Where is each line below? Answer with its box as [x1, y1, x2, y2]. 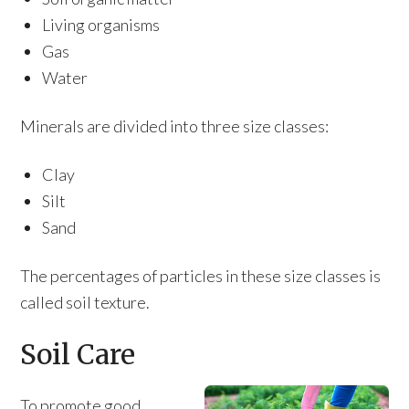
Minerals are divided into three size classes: [20, 116, 330, 136]
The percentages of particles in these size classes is [20, 266, 382, 286]
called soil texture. [20, 292, 151, 312]
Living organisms [42, 15, 161, 35]
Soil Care [20, 337, 136, 372]
